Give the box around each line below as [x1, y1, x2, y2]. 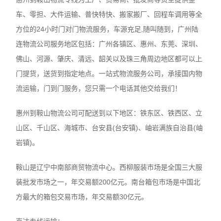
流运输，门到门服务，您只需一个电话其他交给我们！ [16, 84, 182, 92]
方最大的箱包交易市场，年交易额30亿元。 [16, 192, 148, 201]
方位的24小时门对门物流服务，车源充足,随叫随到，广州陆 [16, 25, 199, 33]
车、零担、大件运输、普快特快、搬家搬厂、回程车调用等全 [16, 10, 203, 18]
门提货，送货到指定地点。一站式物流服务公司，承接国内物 [16, 69, 203, 77]
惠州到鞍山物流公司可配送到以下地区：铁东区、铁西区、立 [16, 109, 203, 117]
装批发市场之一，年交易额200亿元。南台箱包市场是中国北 [16, 178, 201, 186]
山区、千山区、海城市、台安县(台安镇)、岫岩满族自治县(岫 [16, 123, 203, 132]
